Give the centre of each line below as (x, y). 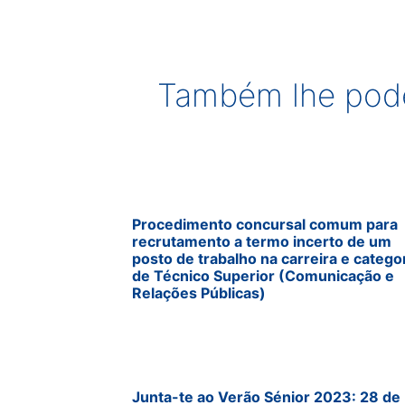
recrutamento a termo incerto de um (262, 242)
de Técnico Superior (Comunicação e (263, 276)
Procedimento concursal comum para (265, 225)
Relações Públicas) (199, 293)
